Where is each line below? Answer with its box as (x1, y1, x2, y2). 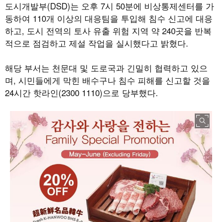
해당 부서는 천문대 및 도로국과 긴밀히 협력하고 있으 (5, 61, 208, 74)
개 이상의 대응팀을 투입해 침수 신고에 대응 (46, 11, 213, 24)
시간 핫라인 (14, 86, 58, 99)
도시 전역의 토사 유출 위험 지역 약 (27, 24, 162, 37)
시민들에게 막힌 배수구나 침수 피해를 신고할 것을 (18, 73, 210, 86)
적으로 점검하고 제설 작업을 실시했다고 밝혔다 (5, 36, 186, 49)
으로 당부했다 (103, 86, 156, 99)
